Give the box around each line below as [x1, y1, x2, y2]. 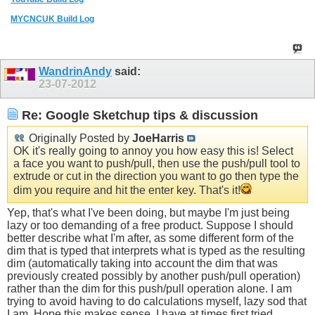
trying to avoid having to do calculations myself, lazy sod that [7, 295, 307, 307]
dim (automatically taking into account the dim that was [7, 257, 278, 269]
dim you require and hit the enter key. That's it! [13, 184, 240, 196]
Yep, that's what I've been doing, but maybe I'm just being [7, 206, 290, 219]
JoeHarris [132, 131, 184, 144]
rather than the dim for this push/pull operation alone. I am [7, 282, 292, 295]
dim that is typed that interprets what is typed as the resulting [7, 244, 305, 257]
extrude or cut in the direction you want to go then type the [13, 169, 299, 182]
